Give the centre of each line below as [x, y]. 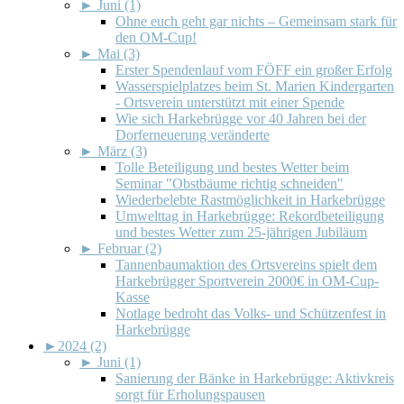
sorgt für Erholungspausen [190, 394]
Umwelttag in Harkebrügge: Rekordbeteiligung [250, 216]
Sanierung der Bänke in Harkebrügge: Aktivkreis [255, 378]
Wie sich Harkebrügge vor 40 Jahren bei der [241, 118]
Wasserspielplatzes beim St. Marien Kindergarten [255, 86]
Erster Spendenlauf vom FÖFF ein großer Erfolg [254, 69]
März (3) [122, 151]
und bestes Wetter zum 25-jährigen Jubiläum [241, 232]
